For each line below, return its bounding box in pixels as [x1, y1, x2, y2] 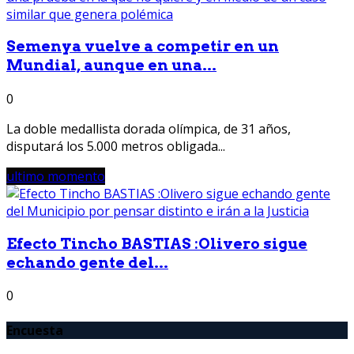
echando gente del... [6, 253, 168, 272]
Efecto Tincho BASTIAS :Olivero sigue [6, 234, 307, 253]
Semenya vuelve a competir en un [6, 37, 279, 56]
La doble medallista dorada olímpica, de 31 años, [6, 120, 291, 138]
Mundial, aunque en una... [6, 56, 217, 75]
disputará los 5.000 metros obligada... [6, 137, 225, 156]
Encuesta [6, 321, 63, 339]
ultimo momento [6, 168, 105, 186]
